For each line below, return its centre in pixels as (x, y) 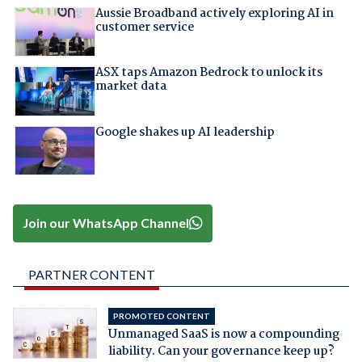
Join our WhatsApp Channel (106, 223)
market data (130, 87)
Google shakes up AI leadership (185, 132)
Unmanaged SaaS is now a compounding (223, 334)
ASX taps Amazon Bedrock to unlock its (208, 73)
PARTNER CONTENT (91, 274)
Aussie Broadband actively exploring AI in (214, 13)
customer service (144, 27)
